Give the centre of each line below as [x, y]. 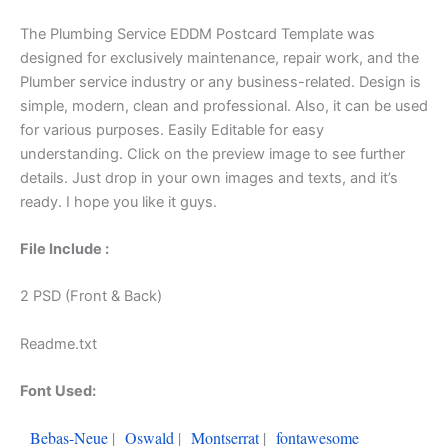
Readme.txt [58, 343]
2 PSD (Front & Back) [91, 296]
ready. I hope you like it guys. [118, 201]
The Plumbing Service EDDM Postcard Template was [197, 33]
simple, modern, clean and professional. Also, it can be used [224, 105]
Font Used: [58, 390]
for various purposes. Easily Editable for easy [172, 129]
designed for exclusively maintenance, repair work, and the [219, 57]
